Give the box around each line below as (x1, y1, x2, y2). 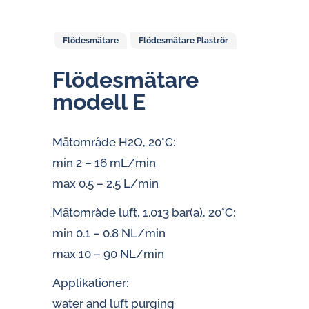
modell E (52, 89, 146, 114)
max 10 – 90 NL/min (52, 247, 164, 261)
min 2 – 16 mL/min (52, 156, 156, 170)
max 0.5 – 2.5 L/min (52, 177, 159, 190)
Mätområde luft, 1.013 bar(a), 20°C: (52, 206, 235, 219)
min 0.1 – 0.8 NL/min (52, 226, 166, 240)
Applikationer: (52, 276, 128, 290)
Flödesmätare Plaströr (138, 35, 228, 46)
